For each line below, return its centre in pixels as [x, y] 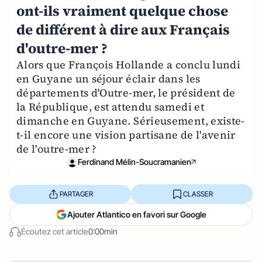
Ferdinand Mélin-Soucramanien [135, 162]
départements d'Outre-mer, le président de [126, 93]
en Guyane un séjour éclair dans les [108, 79]
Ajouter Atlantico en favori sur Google [137, 214]
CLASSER [198, 194]
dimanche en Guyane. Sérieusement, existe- [131, 121]
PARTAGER [76, 194]
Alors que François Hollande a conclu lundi [129, 65]
